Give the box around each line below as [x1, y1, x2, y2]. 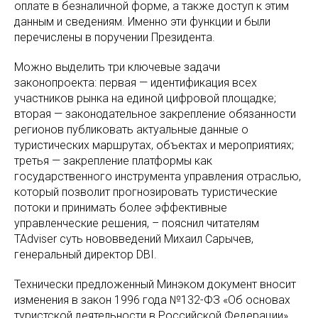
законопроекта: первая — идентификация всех [14, 76, 257, 89]
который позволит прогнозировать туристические [14, 185, 278, 199]
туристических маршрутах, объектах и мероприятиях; [14, 138, 294, 152]
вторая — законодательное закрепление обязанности [14, 107, 296, 121]
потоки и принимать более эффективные [14, 201, 227, 214]
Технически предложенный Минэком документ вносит [14, 278, 296, 291]
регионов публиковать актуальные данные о [14, 123, 248, 136]
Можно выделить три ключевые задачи [14, 60, 220, 74]
